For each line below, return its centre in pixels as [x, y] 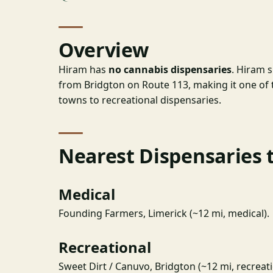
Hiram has [83, 69]
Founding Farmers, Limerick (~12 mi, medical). [164, 213]
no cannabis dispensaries [170, 69]
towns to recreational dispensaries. [140, 100]
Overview [104, 49]
